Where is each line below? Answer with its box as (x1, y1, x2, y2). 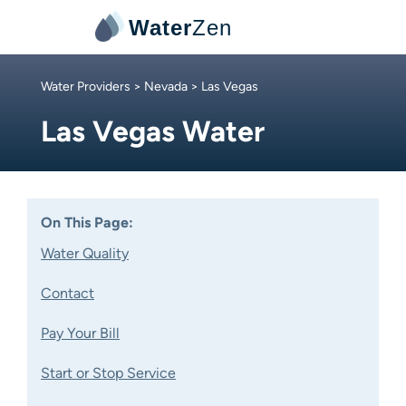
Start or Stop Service (41, 364, 176, 382)
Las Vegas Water (41, 114, 265, 149)
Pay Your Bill (41, 324, 120, 342)
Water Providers (41, 79, 130, 94)
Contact (41, 285, 94, 302)
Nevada (144, 79, 188, 94)
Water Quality (41, 245, 129, 262)
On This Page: (41, 214, 133, 231)
